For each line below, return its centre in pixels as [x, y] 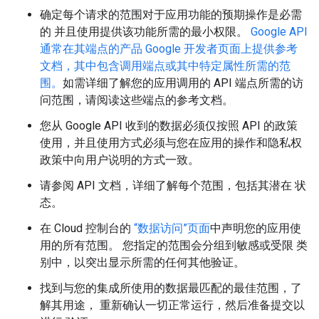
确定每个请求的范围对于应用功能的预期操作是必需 [171, 15]
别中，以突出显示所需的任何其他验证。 [142, 262]
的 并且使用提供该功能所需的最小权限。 [144, 32]
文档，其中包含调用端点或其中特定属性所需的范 [165, 66]
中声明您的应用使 [256, 228]
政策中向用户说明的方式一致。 [120, 160]
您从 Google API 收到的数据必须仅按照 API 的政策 [169, 126]
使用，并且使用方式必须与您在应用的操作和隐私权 [171, 143]
